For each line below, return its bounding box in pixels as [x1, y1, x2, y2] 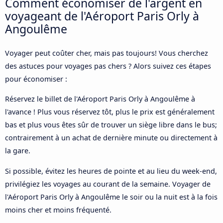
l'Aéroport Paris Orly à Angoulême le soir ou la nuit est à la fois [5, 192, 218, 202]
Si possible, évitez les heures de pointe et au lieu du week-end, [5, 166, 217, 176]
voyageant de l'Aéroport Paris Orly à [5, 7, 199, 24]
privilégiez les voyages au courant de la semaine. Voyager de [5, 179, 211, 189]
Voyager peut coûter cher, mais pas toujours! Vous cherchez [5, 48, 208, 58]
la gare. [5, 146, 30, 156]
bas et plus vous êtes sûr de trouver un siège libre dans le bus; [5, 120, 217, 130]
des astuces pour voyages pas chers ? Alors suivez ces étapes [5, 61, 211, 71]
